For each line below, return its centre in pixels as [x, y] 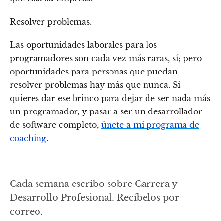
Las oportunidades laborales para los [83, 45]
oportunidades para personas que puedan [94, 72]
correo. [26, 212]
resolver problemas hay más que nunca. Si [95, 85]
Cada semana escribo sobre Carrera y [93, 184]
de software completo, [55, 125]
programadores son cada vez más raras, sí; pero [106, 58]
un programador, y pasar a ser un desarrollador [106, 112]
